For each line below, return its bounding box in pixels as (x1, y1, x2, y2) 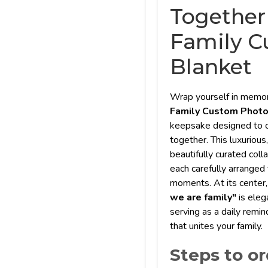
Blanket (170, 53, 257, 80)
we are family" (170, 191, 236, 205)
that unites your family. (170, 220, 263, 233)
